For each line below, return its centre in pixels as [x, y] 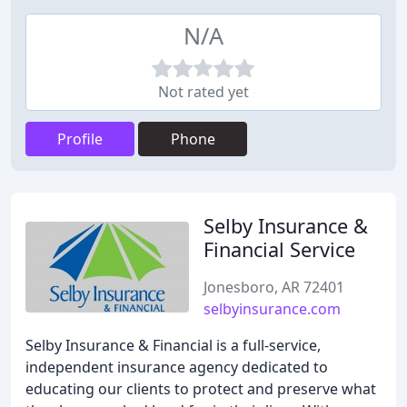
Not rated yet [203, 92]
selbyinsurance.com [272, 309]
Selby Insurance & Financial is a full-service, [173, 345]
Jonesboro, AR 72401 [274, 287]
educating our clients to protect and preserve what [201, 389]
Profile [80, 139]
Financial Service [279, 249]
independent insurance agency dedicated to [177, 367]
